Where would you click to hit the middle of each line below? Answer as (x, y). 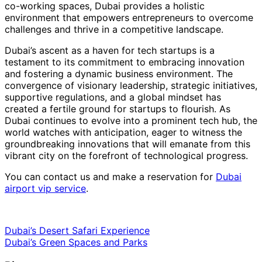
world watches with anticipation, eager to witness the (123, 132)
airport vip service (45, 188)
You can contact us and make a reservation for (110, 176)
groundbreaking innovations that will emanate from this (127, 144)
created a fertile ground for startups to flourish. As (118, 108)
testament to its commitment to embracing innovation (125, 62)
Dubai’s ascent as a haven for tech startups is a (110, 50)
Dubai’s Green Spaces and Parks (76, 242)
